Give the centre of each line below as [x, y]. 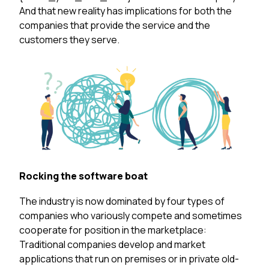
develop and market [161, 244]
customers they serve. [69, 40]
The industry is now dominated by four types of [122, 201]
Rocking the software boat [83, 176]
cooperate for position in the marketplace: [113, 230]
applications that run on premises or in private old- [129, 258]
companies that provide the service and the [115, 26]
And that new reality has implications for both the [125, 11]
